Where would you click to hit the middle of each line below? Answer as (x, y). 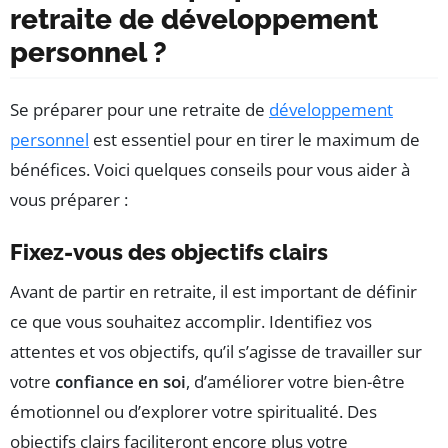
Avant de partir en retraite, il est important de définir (213, 292)
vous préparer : (69, 200)
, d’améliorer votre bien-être (295, 382)
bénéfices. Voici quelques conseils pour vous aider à (210, 170)
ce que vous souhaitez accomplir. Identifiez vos (191, 322)
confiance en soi (120, 382)
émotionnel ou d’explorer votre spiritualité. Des (193, 412)
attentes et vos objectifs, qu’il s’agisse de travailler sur (216, 352)
